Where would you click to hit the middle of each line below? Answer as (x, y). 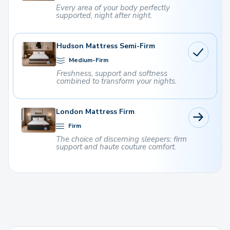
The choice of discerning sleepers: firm (121, 139)
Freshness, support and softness (112, 74)
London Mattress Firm (95, 112)
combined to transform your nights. (117, 81)
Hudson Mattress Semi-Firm (106, 46)
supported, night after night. (104, 16)
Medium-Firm (88, 60)
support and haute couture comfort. (116, 147)
